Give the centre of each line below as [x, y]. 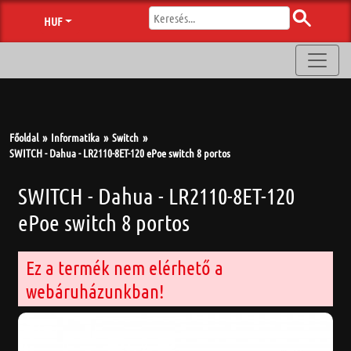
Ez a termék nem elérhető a [125, 267]
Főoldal [24, 137]
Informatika [75, 137]
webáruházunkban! [95, 291]
